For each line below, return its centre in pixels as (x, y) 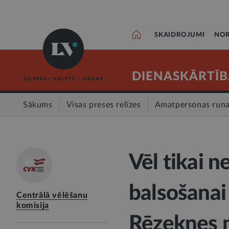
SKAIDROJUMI (180, 35)
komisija (33, 205)
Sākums (38, 105)
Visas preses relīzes (104, 105)
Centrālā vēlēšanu (52, 195)
